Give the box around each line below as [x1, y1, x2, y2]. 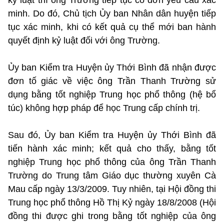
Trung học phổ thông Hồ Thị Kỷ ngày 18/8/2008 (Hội [8, 197, 216, 207]
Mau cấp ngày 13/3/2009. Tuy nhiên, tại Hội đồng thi [8, 183, 216, 194]
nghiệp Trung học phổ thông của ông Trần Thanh [8, 156, 216, 167]
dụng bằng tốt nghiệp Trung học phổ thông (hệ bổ [8, 89, 216, 99]
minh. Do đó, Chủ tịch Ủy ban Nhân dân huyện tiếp [8, 8, 216, 18]
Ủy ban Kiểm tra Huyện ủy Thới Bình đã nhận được [8, 62, 216, 72]
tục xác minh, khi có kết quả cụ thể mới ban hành [8, 21, 216, 32]
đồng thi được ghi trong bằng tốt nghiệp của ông [8, 210, 216, 221]
